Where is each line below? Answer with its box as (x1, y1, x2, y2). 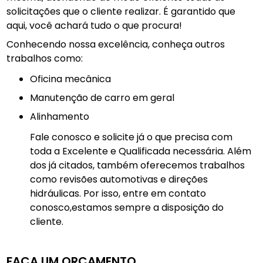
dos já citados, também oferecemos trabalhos (30, 159, 245, 172)
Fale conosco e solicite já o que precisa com (30, 130, 233, 144)
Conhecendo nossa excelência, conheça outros (6, 38, 225, 51)
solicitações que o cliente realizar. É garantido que (6, 5, 236, 18)
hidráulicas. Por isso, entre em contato (30, 187, 207, 200)
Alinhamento (36, 110, 90, 123)
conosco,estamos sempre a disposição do (30, 201, 224, 214)
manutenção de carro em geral (38, 91, 175, 104)
